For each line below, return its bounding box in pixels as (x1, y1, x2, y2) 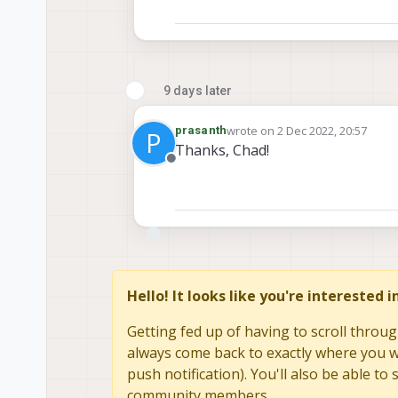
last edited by (225, 130, 298, 147)
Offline (170, 158, 215, 179)
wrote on (226, 123, 277, 139)
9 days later (163, 84, 233, 99)
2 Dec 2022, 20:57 (276, 123, 367, 139)
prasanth (175, 123, 227, 138)
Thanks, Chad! (175, 140, 269, 161)
